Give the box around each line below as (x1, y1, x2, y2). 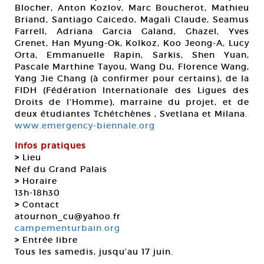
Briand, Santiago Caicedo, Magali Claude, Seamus (15, 14, 249, 25)
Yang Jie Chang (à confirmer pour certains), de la (15, 73, 249, 84)
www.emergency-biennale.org (15, 120, 155, 131)
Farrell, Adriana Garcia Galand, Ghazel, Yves (15, 26, 249, 37)
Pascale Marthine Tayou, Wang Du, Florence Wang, (15, 61, 249, 72)
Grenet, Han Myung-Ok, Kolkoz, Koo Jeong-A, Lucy (15, 38, 249, 48)
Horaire (19, 176, 57, 186)
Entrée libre (19, 235, 78, 245)
